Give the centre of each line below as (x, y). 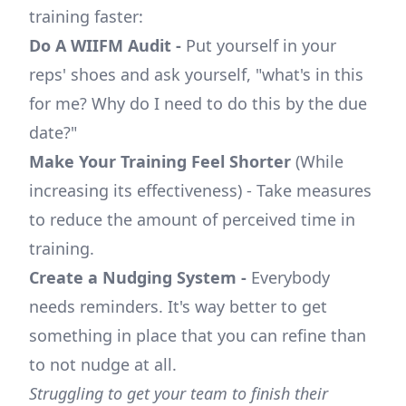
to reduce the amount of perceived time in (192, 220)
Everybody (288, 278)
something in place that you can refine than (198, 336)
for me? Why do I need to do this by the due (198, 104)
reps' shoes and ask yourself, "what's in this (196, 75)
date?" (53, 133)
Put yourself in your (259, 46)
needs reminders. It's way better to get (178, 307)
